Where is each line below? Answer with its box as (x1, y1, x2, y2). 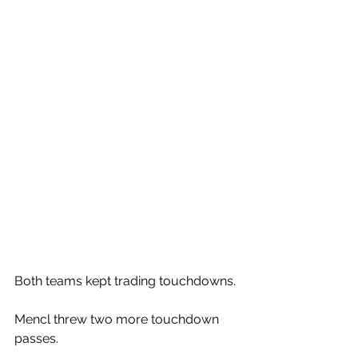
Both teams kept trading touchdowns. (14, 273, 239, 288)
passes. (14, 331, 62, 346)
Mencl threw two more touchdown (14, 312, 222, 327)
